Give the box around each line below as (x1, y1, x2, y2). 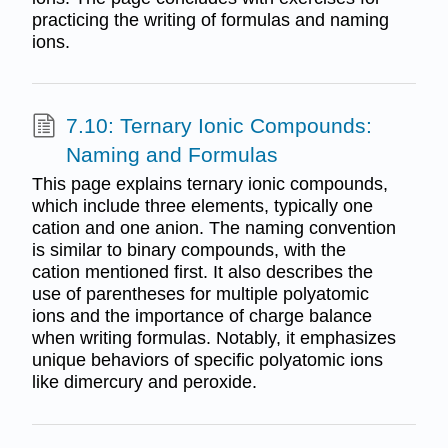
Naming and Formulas (65, 142, 278, 166)
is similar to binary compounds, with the (31, 240, 346, 261)
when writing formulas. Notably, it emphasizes (31, 328, 396, 349)
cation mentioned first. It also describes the (31, 262, 373, 283)
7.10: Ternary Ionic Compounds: (65, 113, 372, 137)
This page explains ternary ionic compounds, (31, 174, 388, 195)
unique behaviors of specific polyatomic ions (31, 350, 383, 371)
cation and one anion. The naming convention (31, 218, 396, 239)
